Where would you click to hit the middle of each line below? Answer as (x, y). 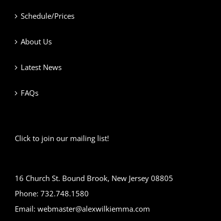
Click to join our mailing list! (62, 138)
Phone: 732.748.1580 (52, 194)
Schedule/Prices (48, 16)
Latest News (41, 67)
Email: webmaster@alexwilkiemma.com (82, 209)
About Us (36, 42)
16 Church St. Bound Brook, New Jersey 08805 (94, 178)
